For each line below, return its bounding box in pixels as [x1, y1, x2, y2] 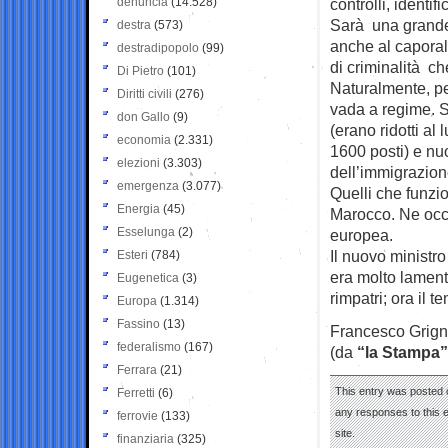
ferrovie [117, 408, 158, 423]
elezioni [117, 155, 160, 170]
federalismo [117, 339, 181, 354]
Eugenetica [117, 270, 179, 285]
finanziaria [117, 431, 174, 446]
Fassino [117, 316, 160, 331]
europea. [330, 225, 393, 244]
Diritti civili [117, 86, 172, 101]
